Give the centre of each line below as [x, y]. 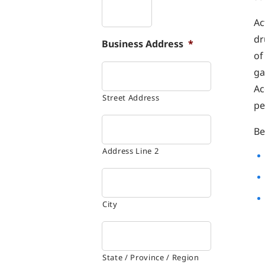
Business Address [143, 44]
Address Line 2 [131, 151]
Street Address [131, 98]
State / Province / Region [151, 258]
